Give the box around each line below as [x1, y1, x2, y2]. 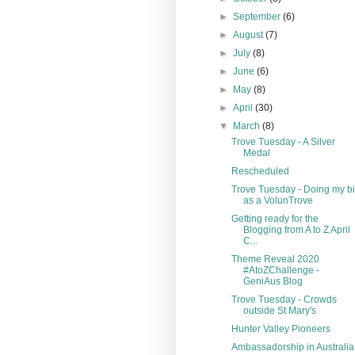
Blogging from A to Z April [242, 223, 350, 235]
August [233, 29, 266, 40]
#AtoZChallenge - [242, 264, 319, 276]
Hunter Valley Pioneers [231, 323, 330, 334]
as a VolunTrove [242, 194, 313, 206]
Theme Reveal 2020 [231, 253, 319, 265]
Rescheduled [231, 165, 289, 177]
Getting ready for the [231, 212, 319, 224]
